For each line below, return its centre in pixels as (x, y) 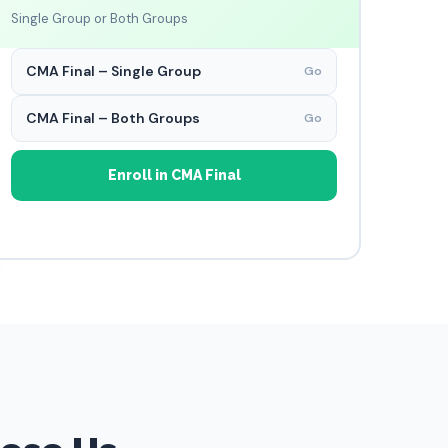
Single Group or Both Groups (99, 18)
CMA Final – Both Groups (113, 118)
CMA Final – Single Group (113, 71)
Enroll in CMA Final (174, 175)
